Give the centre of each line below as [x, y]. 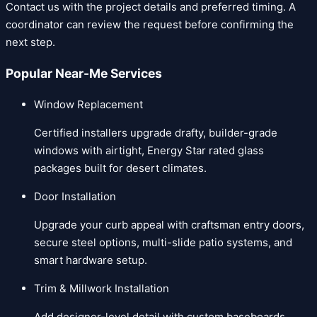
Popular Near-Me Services [84, 73]
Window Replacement [88, 105]
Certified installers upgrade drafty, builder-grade [156, 133]
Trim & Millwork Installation [102, 289]
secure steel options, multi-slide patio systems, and [163, 243]
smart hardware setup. [91, 260]
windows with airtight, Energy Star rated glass [149, 151]
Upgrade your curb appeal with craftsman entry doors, [169, 225]
